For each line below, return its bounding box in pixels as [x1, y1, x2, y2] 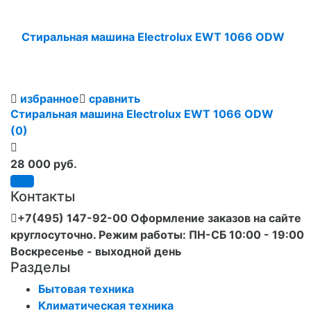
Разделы [10, 258, 70, 276]
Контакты [10, 187, 75, 205]
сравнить [89, 91, 140, 106]
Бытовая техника [38, 281, 134, 296]
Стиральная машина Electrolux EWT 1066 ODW [10, 106, 274, 121]
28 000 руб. [10, 156, 77, 171]
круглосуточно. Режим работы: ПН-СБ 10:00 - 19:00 [10, 227, 304, 242]
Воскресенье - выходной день [10, 244, 181, 258]
